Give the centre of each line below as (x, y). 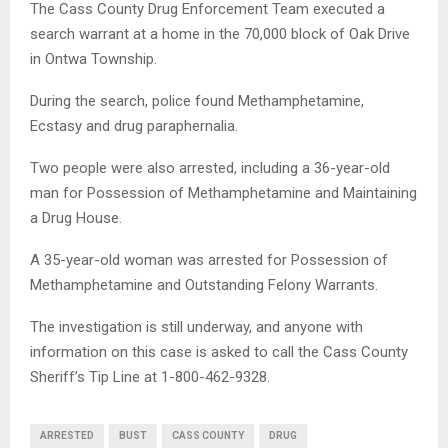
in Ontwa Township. (93, 58)
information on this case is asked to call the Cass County (219, 351)
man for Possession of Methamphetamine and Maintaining (223, 192)
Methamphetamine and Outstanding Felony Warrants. (204, 284)
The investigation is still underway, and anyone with (196, 326)
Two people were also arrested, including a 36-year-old (210, 167)
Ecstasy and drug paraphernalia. (134, 125)
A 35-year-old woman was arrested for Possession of (209, 259)
